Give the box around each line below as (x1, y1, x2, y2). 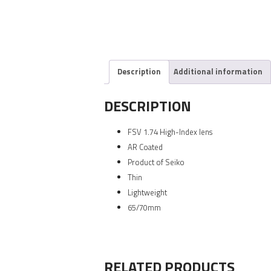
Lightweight (128, 186, 167, 198)
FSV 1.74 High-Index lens (128, 125, 212, 138)
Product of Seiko (128, 155, 184, 168)
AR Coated (128, 140, 163, 153)
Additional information (174, 65, 263, 77)
